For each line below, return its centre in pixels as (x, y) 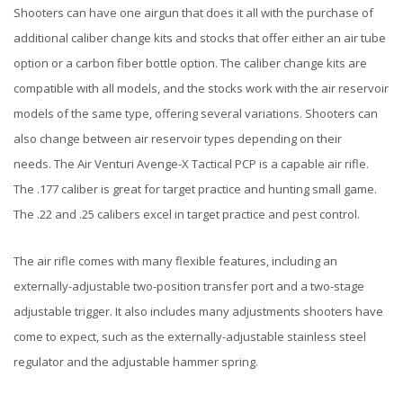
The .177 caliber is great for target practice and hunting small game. (195, 189)
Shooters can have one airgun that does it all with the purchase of (193, 13)
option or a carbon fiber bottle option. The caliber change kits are (190, 63)
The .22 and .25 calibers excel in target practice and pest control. (187, 215)
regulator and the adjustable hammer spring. (136, 361)
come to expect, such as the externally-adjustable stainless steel (190, 336)
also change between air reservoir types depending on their (178, 139)
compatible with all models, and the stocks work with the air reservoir (201, 89)
